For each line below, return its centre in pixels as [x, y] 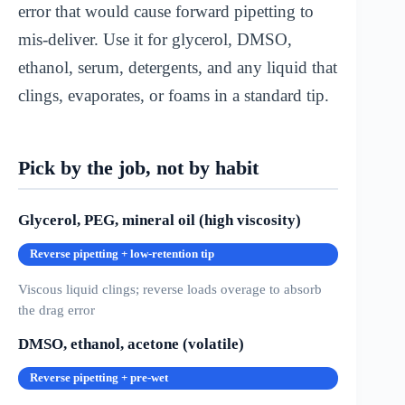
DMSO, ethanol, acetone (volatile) [131, 344]
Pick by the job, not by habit [138, 169]
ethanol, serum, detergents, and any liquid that [178, 68]
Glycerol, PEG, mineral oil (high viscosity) [160, 221]
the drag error [57, 310]
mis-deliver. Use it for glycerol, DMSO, [155, 40]
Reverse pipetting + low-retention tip [122, 254]
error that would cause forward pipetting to [166, 12]
